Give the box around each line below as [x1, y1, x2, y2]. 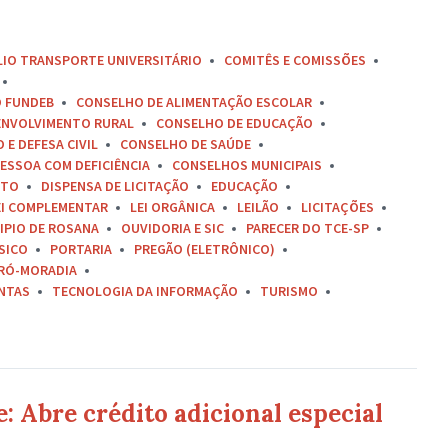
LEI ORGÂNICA [130, 198, 215, 216]
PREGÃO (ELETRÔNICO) [134, 240, 275, 258]
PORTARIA [50, 240, 112, 258]
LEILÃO [237, 198, 279, 216]
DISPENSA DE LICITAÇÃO [41, 177, 189, 195]
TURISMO [260, 282, 318, 300]
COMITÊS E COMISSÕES [224, 51, 366, 69]
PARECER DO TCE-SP [246, 219, 369, 237]
